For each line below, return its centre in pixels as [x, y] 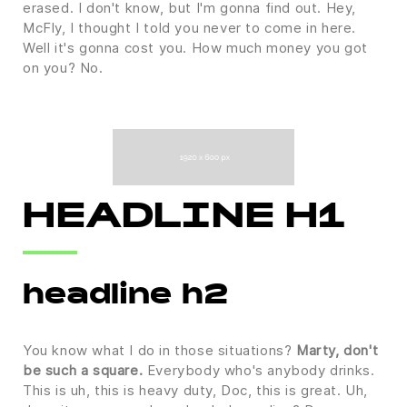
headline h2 [125, 297]
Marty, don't [338, 350]
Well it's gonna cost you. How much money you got [195, 47]
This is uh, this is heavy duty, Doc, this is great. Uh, [196, 390]
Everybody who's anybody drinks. [259, 370]
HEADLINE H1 [184, 220]
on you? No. [63, 67]
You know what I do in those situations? [159, 350]
